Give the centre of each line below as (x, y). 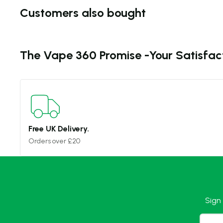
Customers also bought (83, 12)
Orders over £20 (54, 141)
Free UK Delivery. (59, 128)
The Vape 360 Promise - (85, 55)
